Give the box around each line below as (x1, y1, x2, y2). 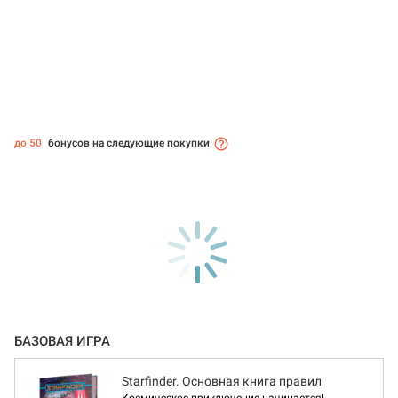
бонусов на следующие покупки (45, 137, 210, 150)
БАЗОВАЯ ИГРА (14, 333, 110, 350)
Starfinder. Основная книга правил (122, 374, 322, 389)
